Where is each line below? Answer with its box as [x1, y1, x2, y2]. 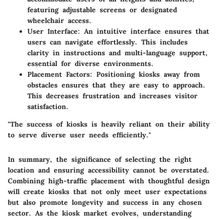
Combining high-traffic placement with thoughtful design [8, 176, 210, 186]
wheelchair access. [27, 16, 91, 25]
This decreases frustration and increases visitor [27, 91, 197, 101]
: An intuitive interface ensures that [78, 27, 209, 36]
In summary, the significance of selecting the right [8, 155, 192, 164]
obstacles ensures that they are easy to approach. [27, 81, 205, 90]
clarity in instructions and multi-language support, [27, 48, 208, 58]
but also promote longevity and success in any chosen [8, 198, 202, 207]
